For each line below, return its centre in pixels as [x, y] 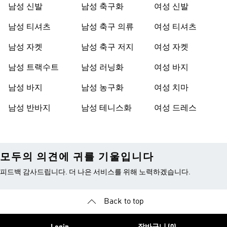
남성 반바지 [29, 108]
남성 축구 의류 [107, 27]
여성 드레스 [175, 108]
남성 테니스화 [106, 108]
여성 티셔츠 [175, 27]
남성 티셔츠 [29, 27]
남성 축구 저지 [107, 48]
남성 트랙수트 [33, 68]
